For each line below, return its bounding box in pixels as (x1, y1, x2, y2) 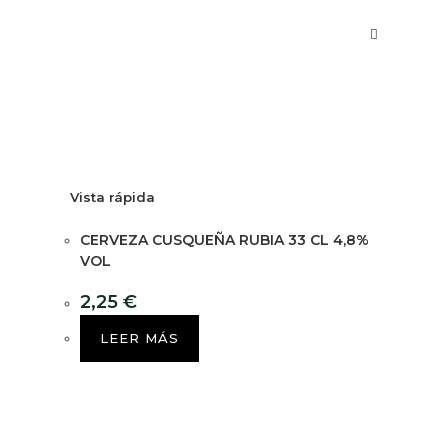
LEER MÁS (100, 329, 179, 346)
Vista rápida (70, 188, 155, 205)
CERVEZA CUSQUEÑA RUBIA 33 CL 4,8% (80, 230, 369, 249)
